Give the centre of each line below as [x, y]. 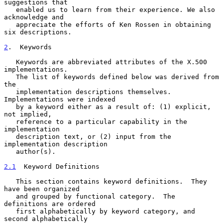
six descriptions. [38, 32]
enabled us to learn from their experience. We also [10, 9]
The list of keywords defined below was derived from [10, 77]
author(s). [10, 151]
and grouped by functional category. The [10, 196]
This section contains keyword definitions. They [10, 181]
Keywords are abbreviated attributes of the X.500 [10, 62]
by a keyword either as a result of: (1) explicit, [10, 107]
